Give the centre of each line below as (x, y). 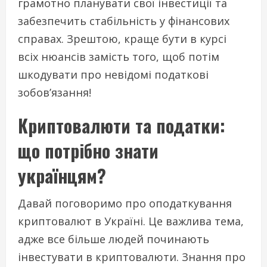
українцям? (62, 175)
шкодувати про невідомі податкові (113, 74)
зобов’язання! (55, 92)
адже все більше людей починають (114, 239)
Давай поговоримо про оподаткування (125, 203)
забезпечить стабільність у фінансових (124, 21)
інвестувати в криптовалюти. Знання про (132, 257)
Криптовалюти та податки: (122, 125)
